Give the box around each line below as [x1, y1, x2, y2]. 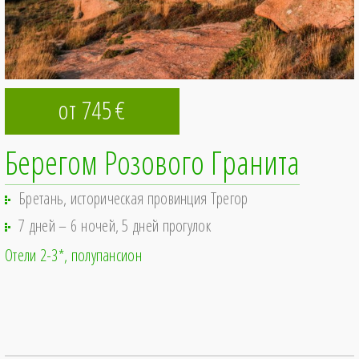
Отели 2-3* [5, 244, 64, 267]
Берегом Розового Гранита [5, 140, 300, 185]
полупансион [71, 244, 142, 267]
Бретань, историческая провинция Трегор [18, 188, 248, 210]
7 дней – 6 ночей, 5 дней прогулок [18, 215, 211, 237]
